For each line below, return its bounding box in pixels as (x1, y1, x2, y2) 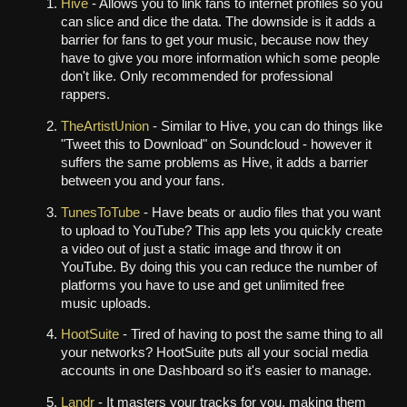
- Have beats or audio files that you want (139, 204, 381, 220)
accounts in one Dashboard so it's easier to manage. (60, 363, 372, 379)
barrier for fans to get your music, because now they (60, 33, 369, 48)
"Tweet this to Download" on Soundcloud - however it (60, 137, 372, 153)
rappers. (60, 87, 110, 103)
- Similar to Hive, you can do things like (148, 119, 382, 134)
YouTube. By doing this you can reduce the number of (60, 259, 377, 274)
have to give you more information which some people (60, 51, 380, 66)
